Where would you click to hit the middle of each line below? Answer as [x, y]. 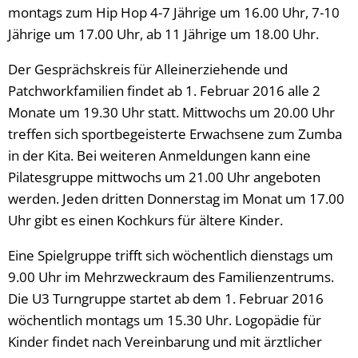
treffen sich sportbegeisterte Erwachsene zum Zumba [175, 134]
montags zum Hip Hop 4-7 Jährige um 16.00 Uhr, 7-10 [174, 12]
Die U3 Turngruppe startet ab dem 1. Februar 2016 [166, 298]
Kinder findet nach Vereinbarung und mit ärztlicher [165, 342]
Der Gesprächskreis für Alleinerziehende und [148, 69]
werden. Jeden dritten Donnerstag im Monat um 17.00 [176, 199]
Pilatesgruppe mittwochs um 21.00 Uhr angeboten [164, 177]
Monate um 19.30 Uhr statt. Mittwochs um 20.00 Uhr [171, 112]
